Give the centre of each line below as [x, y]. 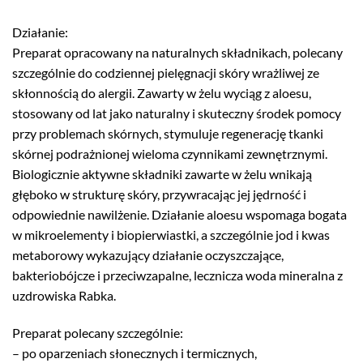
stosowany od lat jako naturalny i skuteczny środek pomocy [177, 113]
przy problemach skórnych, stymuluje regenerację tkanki [168, 133]
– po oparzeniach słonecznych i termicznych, [135, 352]
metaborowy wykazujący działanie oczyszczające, [148, 254]
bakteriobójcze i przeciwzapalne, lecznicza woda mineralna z [177, 275]
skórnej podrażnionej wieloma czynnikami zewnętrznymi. [170, 153]
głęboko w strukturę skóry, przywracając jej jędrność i [159, 194]
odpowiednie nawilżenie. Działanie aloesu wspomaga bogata [179, 214]
